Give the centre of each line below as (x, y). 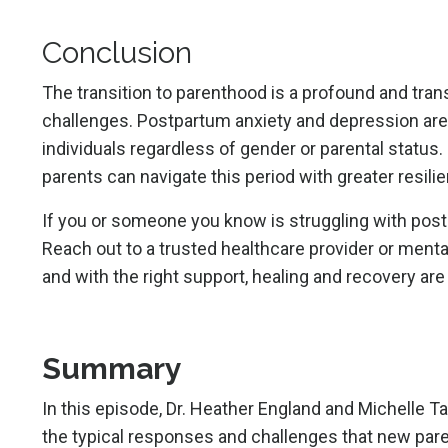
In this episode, (104, 408)
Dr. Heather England (243, 408)
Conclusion (117, 52)
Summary (112, 368)
